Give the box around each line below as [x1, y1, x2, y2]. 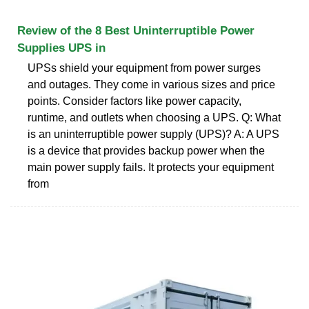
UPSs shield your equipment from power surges [28, 61, 261, 74]
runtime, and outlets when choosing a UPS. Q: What [28, 111, 281, 123]
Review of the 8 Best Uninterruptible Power [17, 23, 255, 37]
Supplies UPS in [17, 41, 106, 54]
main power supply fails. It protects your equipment [28, 161, 274, 173]
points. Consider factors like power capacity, [28, 94, 241, 107]
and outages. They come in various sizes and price [28, 78, 275, 90]
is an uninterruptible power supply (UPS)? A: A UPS [28, 128, 279, 140]
